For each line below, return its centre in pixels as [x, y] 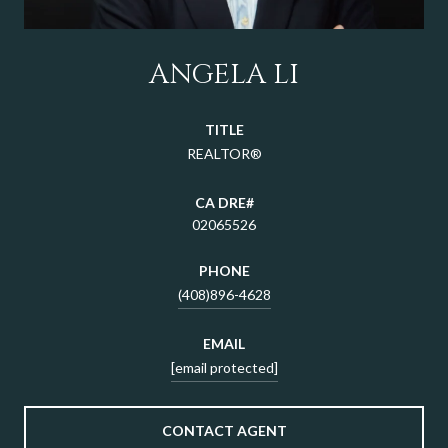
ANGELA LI [224, 75]
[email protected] [224, 368]
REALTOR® [224, 154]
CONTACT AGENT [224, 431]
